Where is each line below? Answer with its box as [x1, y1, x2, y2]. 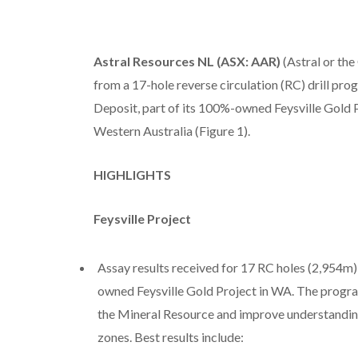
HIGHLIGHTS [93, 166, 171, 182]
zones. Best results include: [97, 328, 244, 344]
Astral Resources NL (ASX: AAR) [93, 53, 280, 69]
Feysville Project [93, 210, 191, 226]
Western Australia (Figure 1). [93, 122, 250, 138]
